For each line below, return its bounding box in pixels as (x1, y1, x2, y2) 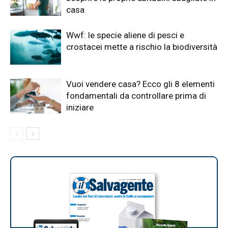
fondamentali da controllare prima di (66, 90, 206, 101)
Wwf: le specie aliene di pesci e (66, 30, 184, 40)
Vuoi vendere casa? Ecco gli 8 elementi (66, 78, 215, 89)
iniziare (66, 102, 94, 112)
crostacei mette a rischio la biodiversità (66, 41, 217, 52)
